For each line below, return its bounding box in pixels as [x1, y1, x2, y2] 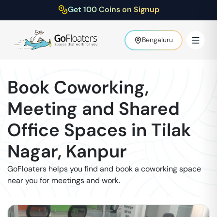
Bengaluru [142, 35, 173, 44]
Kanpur [66, 139, 127, 163]
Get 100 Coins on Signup [67, 4, 159, 15]
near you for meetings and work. [7, 175, 120, 186]
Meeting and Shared [7, 97, 180, 120]
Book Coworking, [7, 76, 149, 99]
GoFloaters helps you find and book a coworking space [7, 164, 201, 174]
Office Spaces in [7, 118, 147, 141]
